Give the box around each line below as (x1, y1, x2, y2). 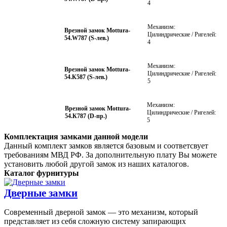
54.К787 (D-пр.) (64, 112, 107, 120)
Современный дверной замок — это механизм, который (4, 207, 198, 216)
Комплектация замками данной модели (4, 132, 148, 141)
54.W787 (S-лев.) (64, 34, 109, 42)
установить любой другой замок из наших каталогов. (4, 159, 189, 168)
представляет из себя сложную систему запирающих (4, 216, 186, 225)
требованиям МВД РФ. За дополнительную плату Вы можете (4, 150, 217, 159)
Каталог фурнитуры (4, 168, 79, 177)
